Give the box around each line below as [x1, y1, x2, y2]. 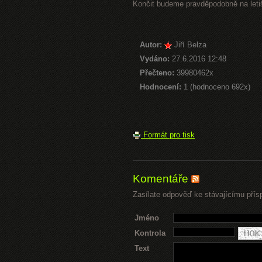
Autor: [140, 40, 162, 49]
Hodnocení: [140, 82, 181, 91]
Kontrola [135, 229, 166, 237]
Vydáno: [140, 54, 170, 63]
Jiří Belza [174, 40, 206, 49]
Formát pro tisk [141, 130, 195, 139]
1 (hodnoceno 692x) [181, 82, 250, 91]
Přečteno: [140, 68, 174, 77]
